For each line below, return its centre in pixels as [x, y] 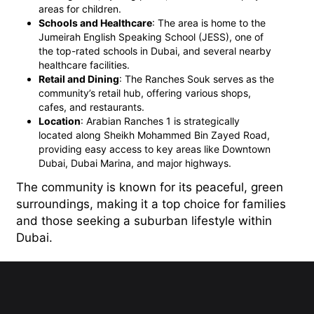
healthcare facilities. [84, 64]
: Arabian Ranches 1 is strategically [160, 121]
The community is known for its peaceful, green [150, 187]
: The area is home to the [209, 22]
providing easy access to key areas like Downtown [155, 149]
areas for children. [80, 8]
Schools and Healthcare [95, 22]
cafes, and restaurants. [91, 107]
